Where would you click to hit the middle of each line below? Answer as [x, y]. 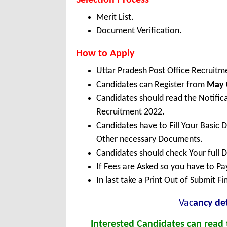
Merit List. [115, 18]
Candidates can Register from [152, 85]
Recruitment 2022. [130, 112]
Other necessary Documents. [149, 140]
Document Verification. [139, 31]
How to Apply [105, 54]
